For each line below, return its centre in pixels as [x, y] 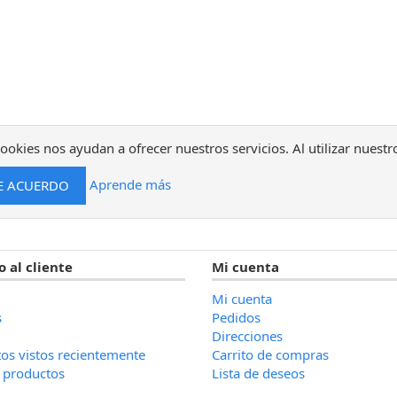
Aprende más [131, 184]
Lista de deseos [258, 373]
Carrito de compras [270, 354]
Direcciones [247, 336]
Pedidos [236, 317]
